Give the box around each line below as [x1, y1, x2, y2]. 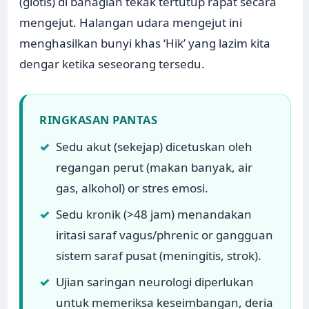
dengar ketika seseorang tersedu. [19, 56, 206, 72]
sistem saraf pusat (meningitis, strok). [56, 248, 262, 264]
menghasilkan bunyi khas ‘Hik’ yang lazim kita [19, 35, 271, 52]
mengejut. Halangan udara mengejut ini [19, 14, 243, 31]
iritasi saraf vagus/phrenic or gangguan [56, 227, 274, 243]
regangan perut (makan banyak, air [56, 159, 253, 176]
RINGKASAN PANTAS [39, 112, 158, 128]
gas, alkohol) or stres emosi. [56, 180, 209, 197]
